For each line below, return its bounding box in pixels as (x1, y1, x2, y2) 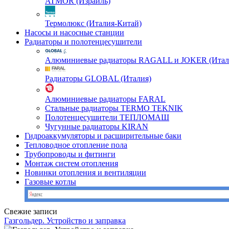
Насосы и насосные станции (25, 28, 124, 37)
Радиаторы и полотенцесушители (25, 37, 142, 46)
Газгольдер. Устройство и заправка (4, 216, 126, 225)
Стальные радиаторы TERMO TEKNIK (45, 104, 183, 112)
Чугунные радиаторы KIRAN (45, 122, 148, 131)
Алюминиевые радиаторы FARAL (45, 95, 166, 103)
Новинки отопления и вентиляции (25, 168, 146, 177)
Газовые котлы (25, 177, 76, 186)
